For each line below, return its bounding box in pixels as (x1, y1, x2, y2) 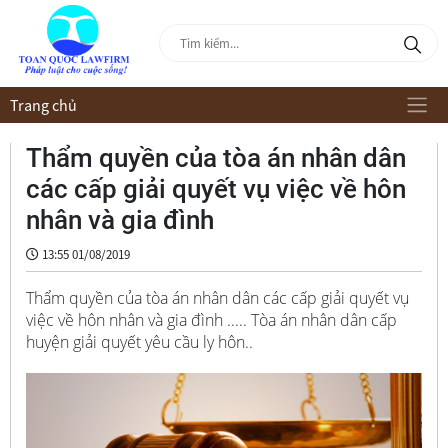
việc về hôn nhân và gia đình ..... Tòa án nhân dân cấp (25, 308, 397, 331)
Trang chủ (9, 94, 77, 115)
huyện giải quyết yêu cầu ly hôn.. (25, 330, 253, 353)
